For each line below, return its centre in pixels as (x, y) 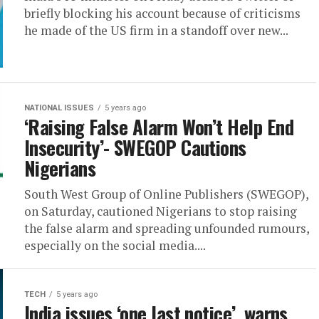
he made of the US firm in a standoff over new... (156, 30)
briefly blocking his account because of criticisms (162, 13)
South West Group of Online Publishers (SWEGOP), (166, 194)
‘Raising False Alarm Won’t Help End (159, 127)
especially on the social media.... (115, 245)
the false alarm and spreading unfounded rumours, (167, 228)
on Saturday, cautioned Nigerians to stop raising (161, 211)
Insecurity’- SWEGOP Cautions (135, 147)
